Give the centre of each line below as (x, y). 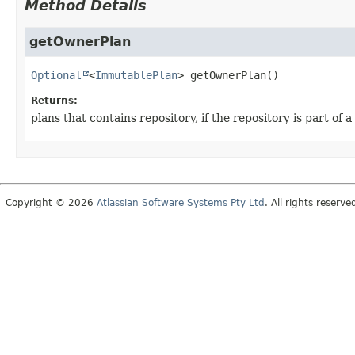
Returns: (54, 100)
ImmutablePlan (136, 75)
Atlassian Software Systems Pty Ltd (181, 202)
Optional (56, 75)
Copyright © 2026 (51, 202)
